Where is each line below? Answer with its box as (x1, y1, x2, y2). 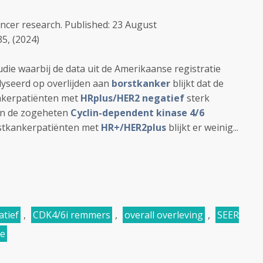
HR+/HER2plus (101, 121, 166, 134)
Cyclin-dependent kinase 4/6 (70, 106, 204, 119)
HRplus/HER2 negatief (80, 92, 184, 104)
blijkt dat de (170, 77, 224, 90)
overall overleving (124, 208, 203, 221)
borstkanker (112, 77, 170, 90)
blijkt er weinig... (166, 121, 238, 134)
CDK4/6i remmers (33, 208, 110, 221)
